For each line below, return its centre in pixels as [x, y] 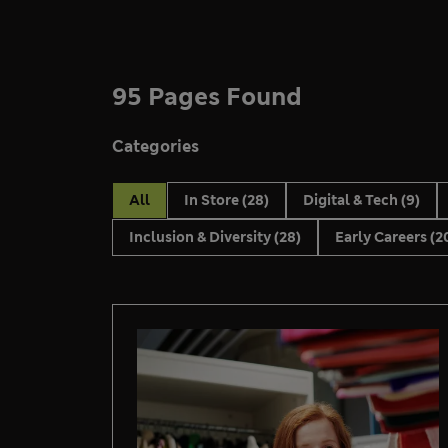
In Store [213, 200]
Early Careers [382, 237]
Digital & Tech [352, 200]
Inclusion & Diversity [201, 237]
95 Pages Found [207, 97]
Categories [155, 147]
